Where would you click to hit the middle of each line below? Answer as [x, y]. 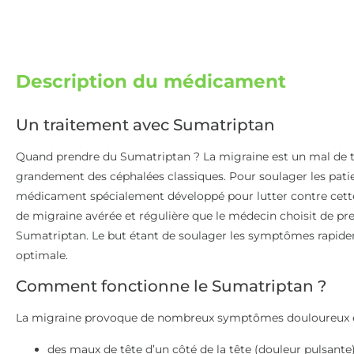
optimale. [42, 255]
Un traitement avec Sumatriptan [145, 124]
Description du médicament [151, 81]
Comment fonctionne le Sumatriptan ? [171, 286]
